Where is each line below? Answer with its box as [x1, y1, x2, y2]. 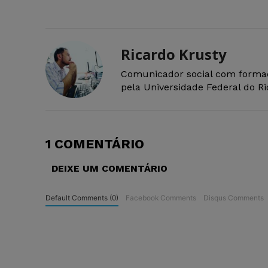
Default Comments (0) [45, 193, 118, 203]
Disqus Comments [203, 193, 264, 203]
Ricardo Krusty [121, 44, 227, 65]
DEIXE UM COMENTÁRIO [51, 163, 167, 175]
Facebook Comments [125, 193, 196, 203]
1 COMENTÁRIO [45, 136, 144, 152]
